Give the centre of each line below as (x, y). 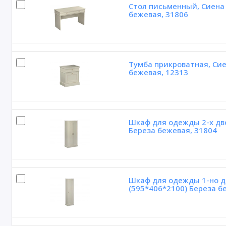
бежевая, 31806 (158, 14)
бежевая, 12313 (158, 72)
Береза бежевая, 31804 (173, 130)
